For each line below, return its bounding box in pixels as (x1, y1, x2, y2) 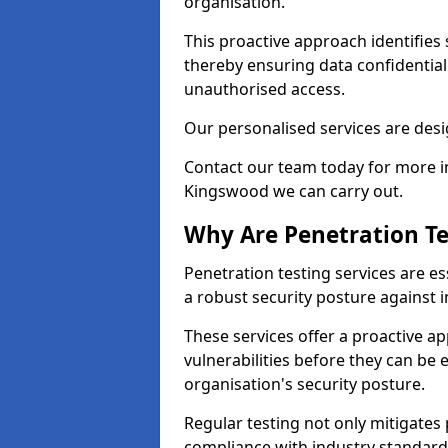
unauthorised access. (184, 78, 345, 100)
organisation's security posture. (184, 373, 425, 395)
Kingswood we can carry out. (184, 180, 403, 202)
